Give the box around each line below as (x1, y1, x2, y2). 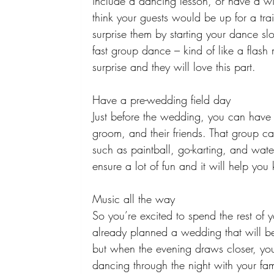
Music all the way (92, 191, 179, 207)
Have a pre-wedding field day (92, 92, 235, 108)
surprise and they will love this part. (92, 59, 260, 75)
